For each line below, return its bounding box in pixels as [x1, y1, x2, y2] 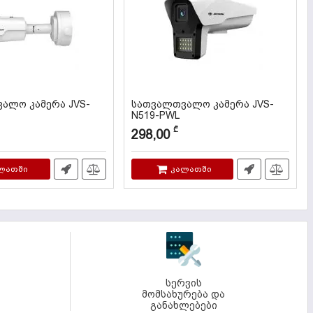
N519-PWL [131, 110, 180, 121]
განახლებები [150, 300, 217, 311]
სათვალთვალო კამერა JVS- [131, 99, 274, 110]
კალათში [170, 163, 212, 174]
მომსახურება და [142, 289, 226, 300]
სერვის [165, 277, 202, 289]
